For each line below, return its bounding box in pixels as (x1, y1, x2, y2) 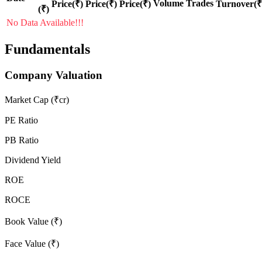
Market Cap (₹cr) (5, 94, 69, 105)
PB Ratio (5, 135, 39, 145)
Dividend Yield (5, 154, 61, 165)
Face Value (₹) (5, 238, 59, 249)
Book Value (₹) (5, 216, 62, 226)
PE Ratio (5, 115, 38, 125)
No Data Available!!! (6, 18, 84, 28)
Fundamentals (5, 42, 90, 57)
